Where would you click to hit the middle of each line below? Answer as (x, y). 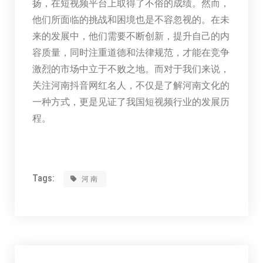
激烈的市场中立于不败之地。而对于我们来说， (131, 69)
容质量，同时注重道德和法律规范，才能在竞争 (131, 52)
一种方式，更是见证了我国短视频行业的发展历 (131, 102)
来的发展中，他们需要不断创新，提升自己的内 (131, 36)
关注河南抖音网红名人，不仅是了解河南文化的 (131, 85)
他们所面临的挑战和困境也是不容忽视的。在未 (131, 19)
